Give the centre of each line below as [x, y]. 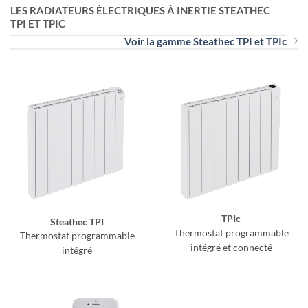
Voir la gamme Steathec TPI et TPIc [206, 42]
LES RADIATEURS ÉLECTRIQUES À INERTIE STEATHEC [140, 10]
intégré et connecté [231, 247]
